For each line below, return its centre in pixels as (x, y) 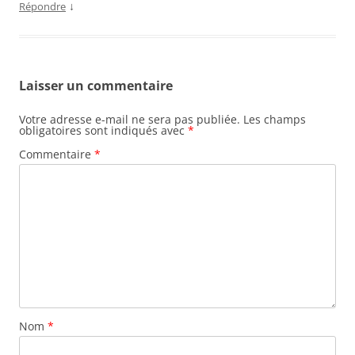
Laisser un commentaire (96, 86)
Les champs (275, 120)
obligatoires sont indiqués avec (103, 131)
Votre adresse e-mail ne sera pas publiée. (130, 120)
